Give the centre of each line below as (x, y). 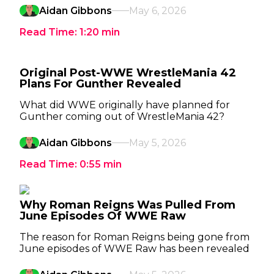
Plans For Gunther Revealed (100, 84)
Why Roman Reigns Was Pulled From (128, 205)
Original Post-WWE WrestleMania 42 (128, 73)
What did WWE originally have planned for (125, 105)
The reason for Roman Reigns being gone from (135, 237)
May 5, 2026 (157, 143)
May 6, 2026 (157, 11)
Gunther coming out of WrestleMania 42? (122, 117)
